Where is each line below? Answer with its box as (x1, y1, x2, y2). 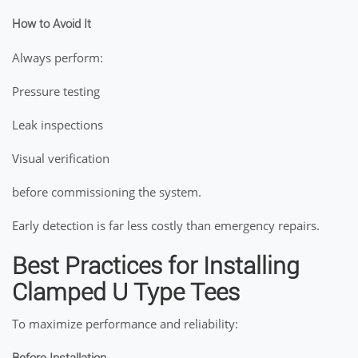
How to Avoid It (12, 17, 91, 31)
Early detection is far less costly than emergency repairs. (12, 217, 320, 233)
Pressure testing (12, 83, 100, 99)
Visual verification (12, 150, 109, 166)
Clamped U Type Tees (12, 278, 240, 306)
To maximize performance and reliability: (12, 316, 238, 332)
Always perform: (12, 50, 103, 66)
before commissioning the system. (12, 184, 201, 200)
